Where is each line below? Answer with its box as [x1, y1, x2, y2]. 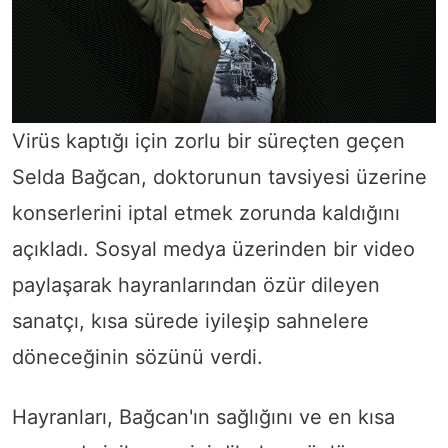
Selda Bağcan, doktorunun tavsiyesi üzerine [12, 164, 427, 189]
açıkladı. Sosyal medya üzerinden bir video [12, 236, 415, 261]
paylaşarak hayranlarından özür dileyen [12, 272, 380, 297]
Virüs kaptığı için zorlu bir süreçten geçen [12, 128, 405, 153]
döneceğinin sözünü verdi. [12, 344, 269, 369]
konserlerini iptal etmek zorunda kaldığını [12, 200, 400, 225]
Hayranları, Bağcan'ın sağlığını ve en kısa [12, 404, 395, 429]
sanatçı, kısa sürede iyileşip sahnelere [12, 308, 369, 333]
